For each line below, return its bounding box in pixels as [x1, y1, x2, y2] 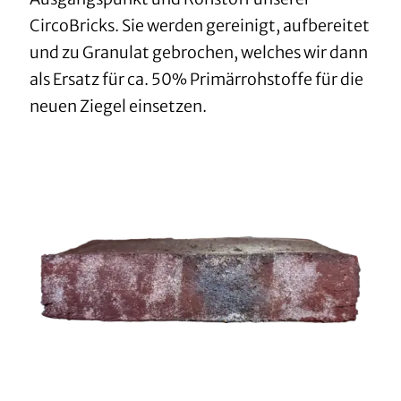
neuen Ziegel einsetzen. [30, 96, 208, 117]
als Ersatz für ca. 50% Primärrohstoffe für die [30, 69, 364, 90]
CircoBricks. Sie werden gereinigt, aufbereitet [30, 15, 371, 37]
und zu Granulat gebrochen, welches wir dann [30, 42, 369, 64]
